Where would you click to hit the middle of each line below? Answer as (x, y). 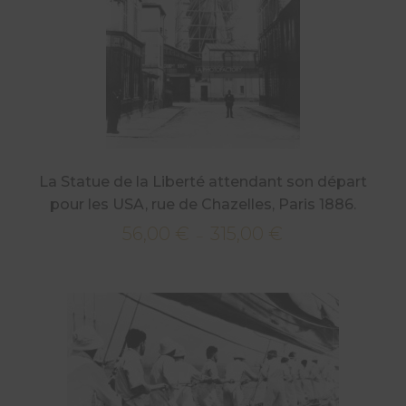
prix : (297, 279)
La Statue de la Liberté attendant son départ (203, 182)
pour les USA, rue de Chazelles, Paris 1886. (203, 205)
